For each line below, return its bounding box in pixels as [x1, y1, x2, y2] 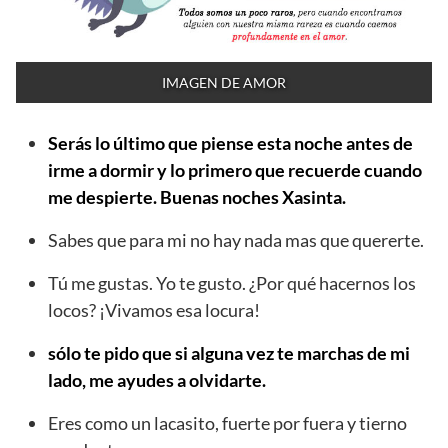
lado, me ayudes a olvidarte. [48, 368, 266, 391]
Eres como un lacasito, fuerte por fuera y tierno [48, 411, 407, 434]
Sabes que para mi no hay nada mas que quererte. [48, 228, 424, 251]
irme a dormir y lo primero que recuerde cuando [48, 158, 422, 181]
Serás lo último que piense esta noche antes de [48, 131, 413, 154]
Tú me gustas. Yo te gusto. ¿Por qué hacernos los [48, 271, 416, 294]
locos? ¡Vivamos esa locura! [48, 298, 260, 321]
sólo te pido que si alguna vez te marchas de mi [48, 341, 410, 364]
